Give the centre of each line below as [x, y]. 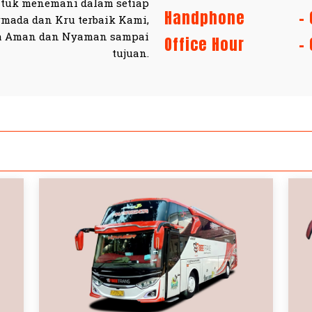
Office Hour [204, 44]
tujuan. [131, 53]
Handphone [205, 18]
